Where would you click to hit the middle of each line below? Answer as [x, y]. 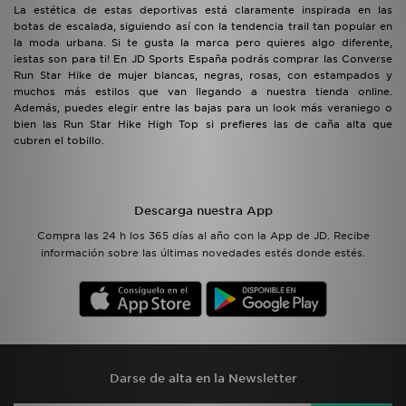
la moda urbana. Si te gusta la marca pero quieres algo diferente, [203, 43]
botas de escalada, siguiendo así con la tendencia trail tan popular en [203, 26]
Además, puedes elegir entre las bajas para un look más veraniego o [203, 108]
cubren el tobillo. [59, 140]
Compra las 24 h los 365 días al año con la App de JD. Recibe [203, 236]
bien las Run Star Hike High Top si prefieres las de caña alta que [203, 124]
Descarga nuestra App [203, 211]
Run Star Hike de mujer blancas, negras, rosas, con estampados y [203, 75]
